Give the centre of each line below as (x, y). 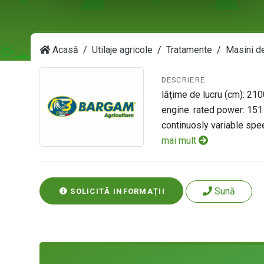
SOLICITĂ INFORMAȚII (116, 191)
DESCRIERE (183, 80)
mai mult (180, 140)
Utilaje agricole (122, 49)
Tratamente (189, 49)
